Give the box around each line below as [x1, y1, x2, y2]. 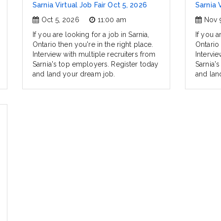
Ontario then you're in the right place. [33, 40, 153, 49]
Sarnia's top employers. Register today [33, 60, 159, 69]
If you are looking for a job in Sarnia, [33, 31, 149, 39]
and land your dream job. [33, 70, 115, 78]
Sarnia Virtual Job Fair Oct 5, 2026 [33, 1, 147, 9]
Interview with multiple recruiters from [33, 50, 156, 59]
